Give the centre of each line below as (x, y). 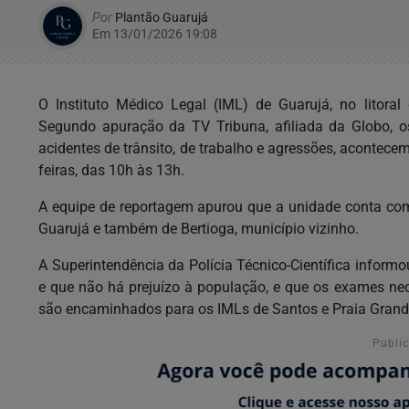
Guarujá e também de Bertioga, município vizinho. (199, 229)
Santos (295, 309)
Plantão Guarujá (160, 18)
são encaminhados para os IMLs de (153, 309)
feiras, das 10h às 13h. (111, 170)
